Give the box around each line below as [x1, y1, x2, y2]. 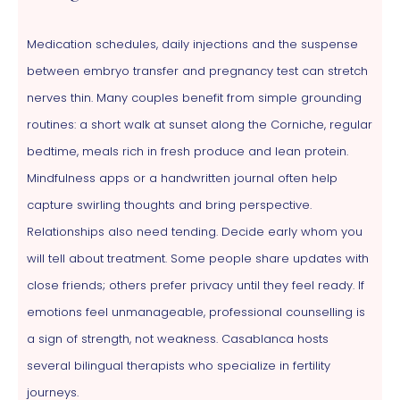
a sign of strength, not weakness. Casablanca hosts [27, 329, 329, 347]
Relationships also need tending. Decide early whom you [27, 222, 362, 240]
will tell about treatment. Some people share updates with [27, 249, 369, 267]
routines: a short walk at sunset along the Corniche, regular [27, 115, 372, 133]
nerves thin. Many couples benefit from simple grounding [27, 88, 362, 106]
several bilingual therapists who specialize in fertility [27, 356, 330, 374]
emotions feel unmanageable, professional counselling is [27, 303, 365, 321]
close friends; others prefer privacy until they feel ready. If [27, 276, 364, 294]
